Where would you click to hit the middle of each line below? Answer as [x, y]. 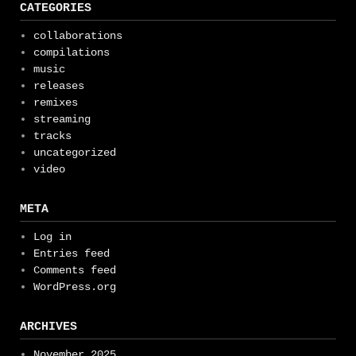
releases [58, 86]
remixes [55, 103]
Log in [52, 237]
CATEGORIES [56, 8]
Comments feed [74, 271]
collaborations [77, 36]
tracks [52, 136]
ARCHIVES [48, 327]
